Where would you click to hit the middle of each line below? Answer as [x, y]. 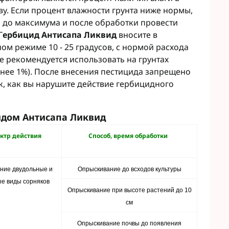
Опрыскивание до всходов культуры [129, 169]
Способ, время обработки [129, 136]
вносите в [138, 35]
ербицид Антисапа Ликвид [61, 35]
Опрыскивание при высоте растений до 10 [129, 190]
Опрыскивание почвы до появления [129, 223]
